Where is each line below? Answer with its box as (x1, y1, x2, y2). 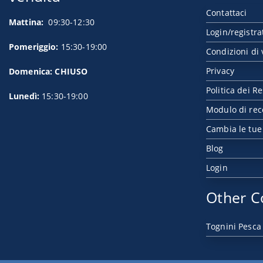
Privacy (206, 65, 234, 76)
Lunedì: (9, 90, 42, 102)
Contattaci (206, 7, 247, 18)
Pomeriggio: (9, 41, 59, 52)
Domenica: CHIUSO (9, 66, 88, 77)
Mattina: (9, 16, 44, 28)
